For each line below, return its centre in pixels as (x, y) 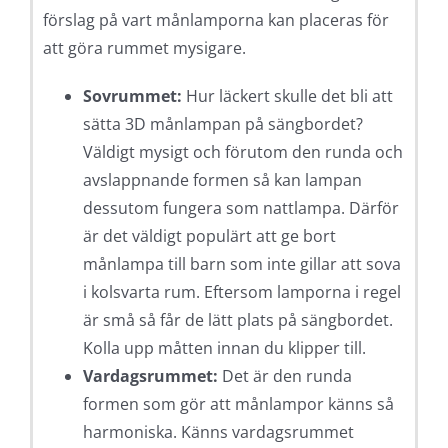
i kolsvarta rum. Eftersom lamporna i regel (241, 292)
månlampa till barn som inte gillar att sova (241, 264)
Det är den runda (284, 376)
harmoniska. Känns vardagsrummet (218, 432)
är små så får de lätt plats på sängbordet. (237, 320)
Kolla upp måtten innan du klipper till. (224, 348)
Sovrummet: (132, 96)
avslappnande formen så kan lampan (222, 180)
